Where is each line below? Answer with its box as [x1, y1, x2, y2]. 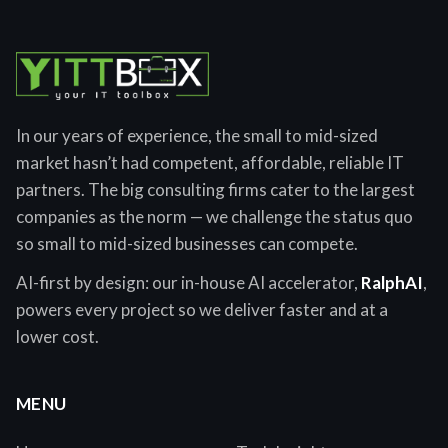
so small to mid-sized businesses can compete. [16, 233, 358, 255]
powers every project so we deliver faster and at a [16, 299, 388, 321]
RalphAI [361, 272, 423, 294]
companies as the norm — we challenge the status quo [16, 206, 413, 228]
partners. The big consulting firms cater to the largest [16, 179, 415, 201]
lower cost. [16, 326, 99, 348]
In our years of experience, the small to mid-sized [16, 125, 378, 147]
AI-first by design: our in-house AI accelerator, [16, 272, 358, 294]
